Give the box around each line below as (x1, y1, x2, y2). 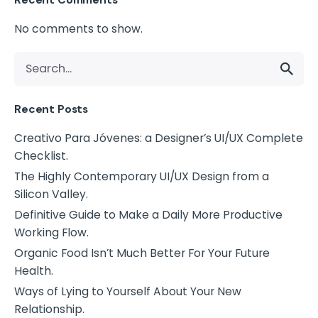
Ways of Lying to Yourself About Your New (14, 283, 241, 299)
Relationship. (14, 301, 84, 317)
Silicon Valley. (14, 186, 88, 202)
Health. (14, 263, 53, 278)
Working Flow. (14, 224, 89, 240)
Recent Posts (14, 101, 89, 116)
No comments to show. (14, 21, 143, 36)
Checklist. (14, 148, 68, 163)
